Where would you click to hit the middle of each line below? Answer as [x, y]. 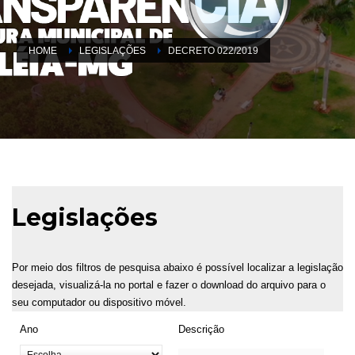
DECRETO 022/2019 [213, 50]
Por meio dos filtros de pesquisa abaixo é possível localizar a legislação [177, 267]
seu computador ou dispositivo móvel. [99, 302]
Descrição [201, 329]
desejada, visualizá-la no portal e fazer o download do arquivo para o [169, 284]
